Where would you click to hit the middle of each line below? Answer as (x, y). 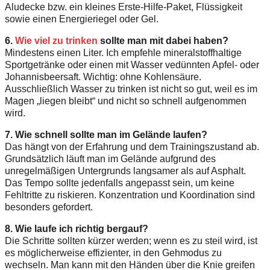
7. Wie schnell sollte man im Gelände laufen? (106, 135)
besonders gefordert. (49, 207)
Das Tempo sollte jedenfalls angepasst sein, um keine (120, 183)
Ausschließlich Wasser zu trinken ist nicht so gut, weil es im (131, 89)
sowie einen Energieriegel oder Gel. (82, 19)
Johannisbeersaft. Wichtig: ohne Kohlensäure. (103, 77)
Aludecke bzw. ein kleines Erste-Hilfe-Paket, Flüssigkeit (124, 7)
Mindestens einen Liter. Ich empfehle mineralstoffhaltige (123, 53)
